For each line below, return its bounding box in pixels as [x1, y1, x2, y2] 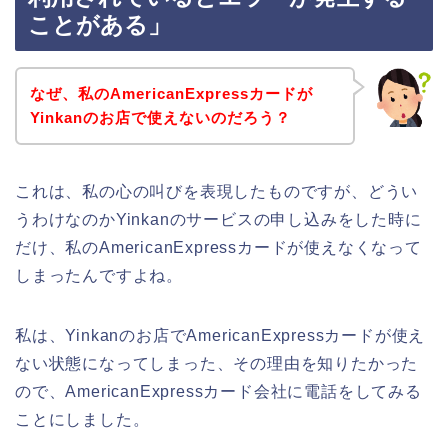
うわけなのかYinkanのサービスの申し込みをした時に [15, 210, 422, 228]
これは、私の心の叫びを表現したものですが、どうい [15, 182, 419, 200]
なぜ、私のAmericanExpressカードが [29, 84, 313, 102]
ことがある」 [28, 12, 171, 39]
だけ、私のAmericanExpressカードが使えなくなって [15, 238, 422, 256]
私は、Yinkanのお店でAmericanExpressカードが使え [15, 326, 426, 344]
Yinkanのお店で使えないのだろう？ [29, 108, 291, 126]
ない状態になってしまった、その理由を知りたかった [15, 354, 419, 372]
